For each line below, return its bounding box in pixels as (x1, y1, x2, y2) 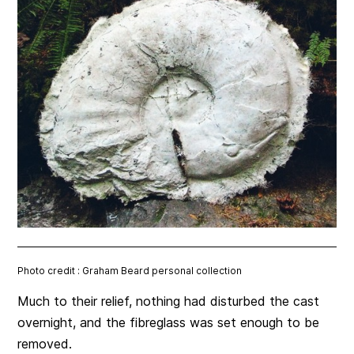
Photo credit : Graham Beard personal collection (17, 264, 243, 277)
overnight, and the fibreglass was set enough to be (17, 314, 320, 330)
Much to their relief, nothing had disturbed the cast (17, 292, 320, 309)
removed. (17, 335, 73, 352)
